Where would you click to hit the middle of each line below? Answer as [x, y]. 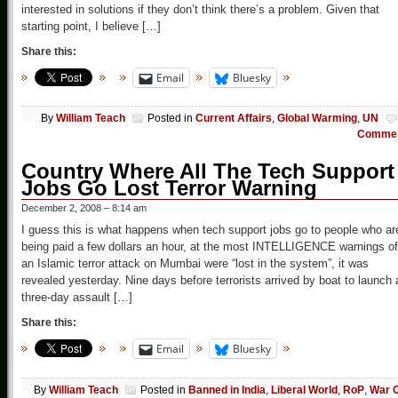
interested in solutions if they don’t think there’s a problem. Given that [200, 10]
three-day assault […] [77, 298]
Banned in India [227, 390]
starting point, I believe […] [91, 27]
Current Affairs [234, 119]
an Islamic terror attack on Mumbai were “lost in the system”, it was [195, 264]
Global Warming [317, 119]
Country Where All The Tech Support [208, 171]
